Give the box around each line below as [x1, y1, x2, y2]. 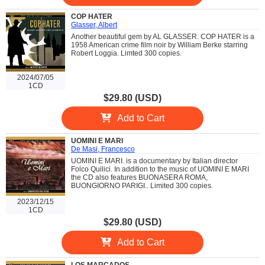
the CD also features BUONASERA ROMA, [71, 173, 208, 182]
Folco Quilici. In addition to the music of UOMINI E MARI [71, 165, 249, 173]
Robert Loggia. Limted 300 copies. [71, 49, 182, 57]
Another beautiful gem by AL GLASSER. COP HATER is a [71, 33, 254, 41]
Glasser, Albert [71, 21, 117, 29]
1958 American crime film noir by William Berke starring [71, 41, 248, 49]
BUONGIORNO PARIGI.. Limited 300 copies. [71, 182, 213, 190]
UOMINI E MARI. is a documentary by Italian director [71, 157, 238, 165]
